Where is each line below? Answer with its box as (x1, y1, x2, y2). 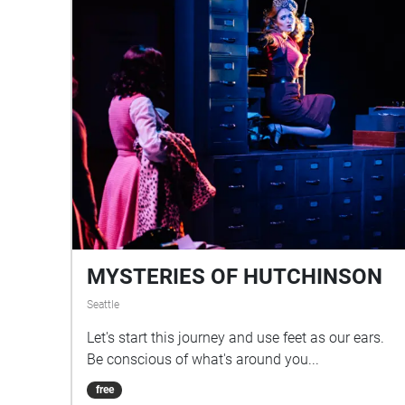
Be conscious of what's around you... (87, 351, 319, 369)
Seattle (87, 298, 119, 312)
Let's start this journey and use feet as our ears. (87, 329, 384, 347)
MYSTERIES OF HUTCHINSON (87, 264, 382, 290)
